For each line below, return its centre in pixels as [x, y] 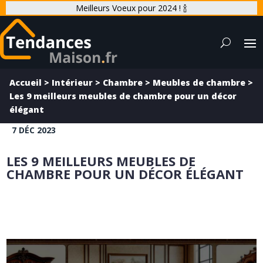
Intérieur [72, 82]
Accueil [26, 82]
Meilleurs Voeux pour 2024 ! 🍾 [131, 8]
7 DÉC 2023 [34, 130]
